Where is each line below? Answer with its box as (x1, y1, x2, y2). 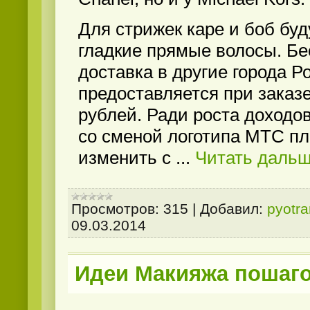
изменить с (78, 147, 176, 168)
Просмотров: (71, 201, 159, 217)
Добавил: (200, 201, 263, 217)
